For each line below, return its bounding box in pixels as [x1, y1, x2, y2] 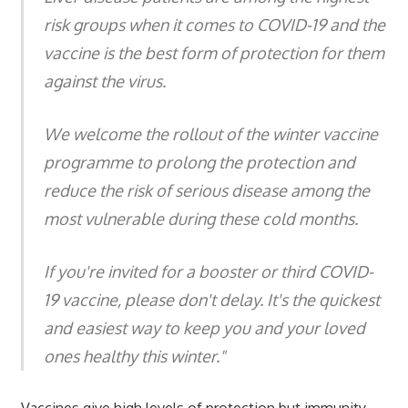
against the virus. [44, 70, 166, 91]
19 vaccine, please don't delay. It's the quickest [44, 289, 380, 310]
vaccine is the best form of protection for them [44, 42, 384, 63]
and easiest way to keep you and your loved [44, 317, 365, 338]
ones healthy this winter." [44, 345, 225, 366]
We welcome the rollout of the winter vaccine [44, 123, 378, 144]
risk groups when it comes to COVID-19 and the [44, 14, 385, 35]
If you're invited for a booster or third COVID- [44, 260, 373, 281]
